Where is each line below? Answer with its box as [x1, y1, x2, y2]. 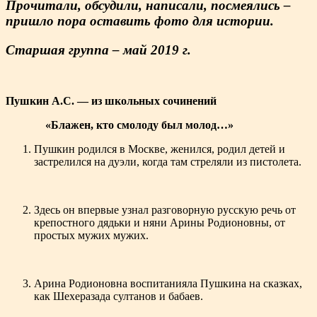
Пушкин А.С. [6, 95, 77, 108]
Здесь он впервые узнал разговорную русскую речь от [34, 204, 296, 217]
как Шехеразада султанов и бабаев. [34, 290, 203, 303]
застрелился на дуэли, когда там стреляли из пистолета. [34, 156, 301, 168]
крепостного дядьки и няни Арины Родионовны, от [34, 217, 285, 229]
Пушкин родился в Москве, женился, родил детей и [34, 143, 285, 156]
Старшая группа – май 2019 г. [6, 42, 191, 57]
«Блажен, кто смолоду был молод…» [45, 119, 234, 132]
